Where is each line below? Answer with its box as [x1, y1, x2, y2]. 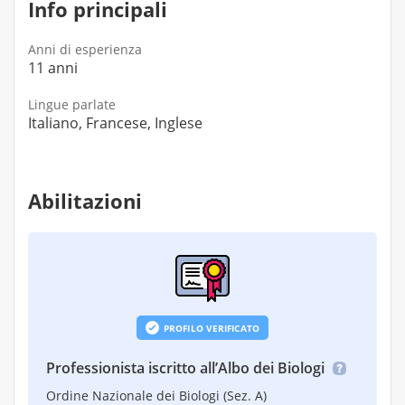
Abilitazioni [28, 187, 142, 214]
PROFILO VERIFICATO [164, 321, 259, 334]
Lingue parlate [28, 96, 116, 113]
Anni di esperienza [28, 41, 142, 58]
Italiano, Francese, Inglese [28, 113, 202, 133]
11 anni [28, 58, 78, 78]
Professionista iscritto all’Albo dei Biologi [46, 358, 328, 378]
